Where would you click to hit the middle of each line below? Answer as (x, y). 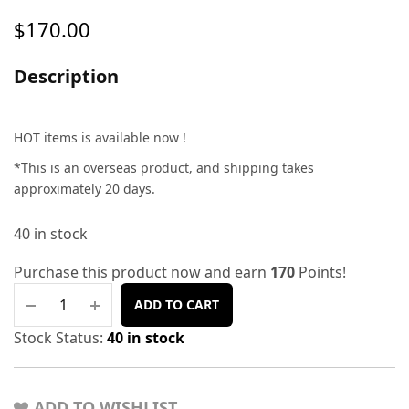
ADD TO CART (177, 304)
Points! (320, 272)
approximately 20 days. (85, 189)
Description (66, 76)
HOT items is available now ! (100, 137)
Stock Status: (60, 338)
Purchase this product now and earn (142, 272)
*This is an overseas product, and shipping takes (164, 168)
